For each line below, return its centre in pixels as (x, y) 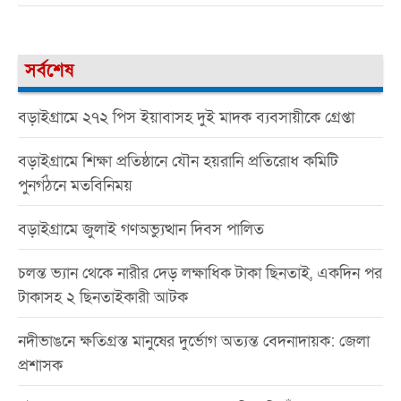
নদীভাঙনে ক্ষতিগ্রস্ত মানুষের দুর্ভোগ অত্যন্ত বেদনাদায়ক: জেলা (194, 341)
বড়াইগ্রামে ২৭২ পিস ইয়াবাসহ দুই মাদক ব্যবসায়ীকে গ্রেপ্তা (186, 117)
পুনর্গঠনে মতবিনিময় (75, 185)
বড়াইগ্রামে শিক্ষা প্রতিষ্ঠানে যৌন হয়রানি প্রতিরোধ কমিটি (178, 161)
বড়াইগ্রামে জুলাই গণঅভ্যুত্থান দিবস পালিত (141, 229)
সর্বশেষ (49, 70)
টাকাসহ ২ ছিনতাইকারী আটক (103, 297)
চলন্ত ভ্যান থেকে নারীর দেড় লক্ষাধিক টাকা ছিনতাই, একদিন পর (200, 273)
